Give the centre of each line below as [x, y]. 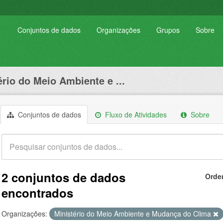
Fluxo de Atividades [135, 114]
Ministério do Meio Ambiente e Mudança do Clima [134, 214]
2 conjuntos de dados [63, 177]
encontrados [37, 193]
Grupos [168, 30]
